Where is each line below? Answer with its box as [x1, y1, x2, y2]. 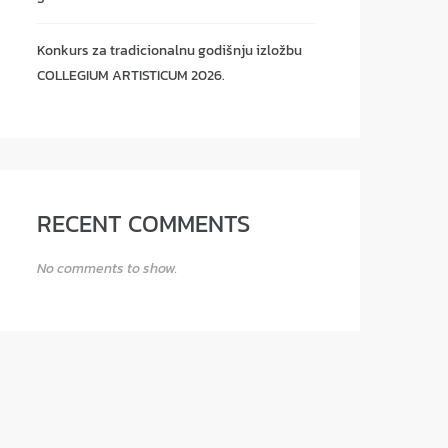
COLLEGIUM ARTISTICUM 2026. [37, 65, 225, 87]
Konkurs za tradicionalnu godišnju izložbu [37, 40, 302, 62]
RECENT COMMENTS [37, 206, 250, 242]
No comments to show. [37, 258, 178, 280]
